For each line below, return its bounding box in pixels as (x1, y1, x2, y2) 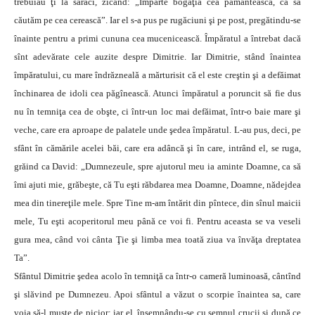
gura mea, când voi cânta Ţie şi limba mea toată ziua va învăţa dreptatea (14, 234, 301, 245)
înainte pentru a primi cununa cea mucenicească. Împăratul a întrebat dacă (14, 33, 301, 44)
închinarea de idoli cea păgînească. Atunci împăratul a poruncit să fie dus (14, 88, 301, 99)
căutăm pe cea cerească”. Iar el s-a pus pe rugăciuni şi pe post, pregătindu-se (14, 15, 301, 26)
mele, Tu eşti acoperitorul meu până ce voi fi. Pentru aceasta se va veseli (14, 216, 301, 227)
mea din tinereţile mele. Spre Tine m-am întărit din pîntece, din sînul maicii (14, 198, 301, 209)
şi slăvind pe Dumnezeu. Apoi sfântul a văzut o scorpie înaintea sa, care (14, 289, 301, 300)
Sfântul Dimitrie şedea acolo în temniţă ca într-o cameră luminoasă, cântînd (14, 271, 301, 282)
